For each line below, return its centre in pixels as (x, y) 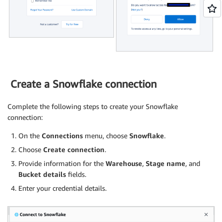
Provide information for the (62, 163)
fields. (76, 174)
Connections (62, 135)
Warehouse (124, 163)
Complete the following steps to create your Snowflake (93, 106)
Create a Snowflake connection (82, 84)
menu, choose (106, 135)
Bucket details (42, 174)
